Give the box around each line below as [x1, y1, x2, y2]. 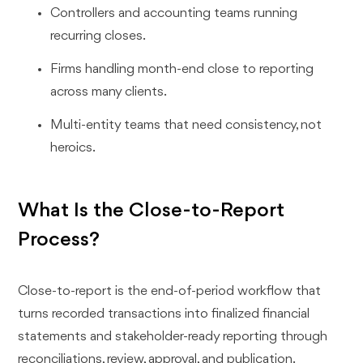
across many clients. [50, 85, 168, 100]
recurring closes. [50, 29, 147, 44]
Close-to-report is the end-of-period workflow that [18, 284, 322, 298]
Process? [18, 228, 100, 250]
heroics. [50, 140, 96, 155]
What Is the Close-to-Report [18, 199, 285, 221]
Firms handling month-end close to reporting [50, 62, 314, 77]
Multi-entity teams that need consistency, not [50, 117, 322, 132]
